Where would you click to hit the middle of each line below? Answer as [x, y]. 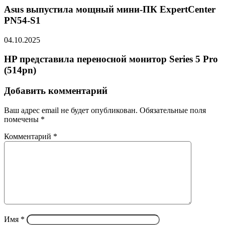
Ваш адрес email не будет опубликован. [71, 110]
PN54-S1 [22, 21]
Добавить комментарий [56, 91]
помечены [22, 119]
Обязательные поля [173, 110]
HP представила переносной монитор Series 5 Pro [111, 59]
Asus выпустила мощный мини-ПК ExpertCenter [110, 10]
